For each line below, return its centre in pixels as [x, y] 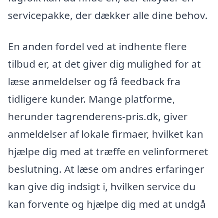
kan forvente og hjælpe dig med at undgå [107, 204]
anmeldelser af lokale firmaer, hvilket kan [106, 134]
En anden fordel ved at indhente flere [97, 46]
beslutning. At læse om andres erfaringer [106, 169]
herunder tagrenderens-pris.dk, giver [98, 116]
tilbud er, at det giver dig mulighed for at [104, 64]
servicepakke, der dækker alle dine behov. [108, 15]
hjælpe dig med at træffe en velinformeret [108, 151]
